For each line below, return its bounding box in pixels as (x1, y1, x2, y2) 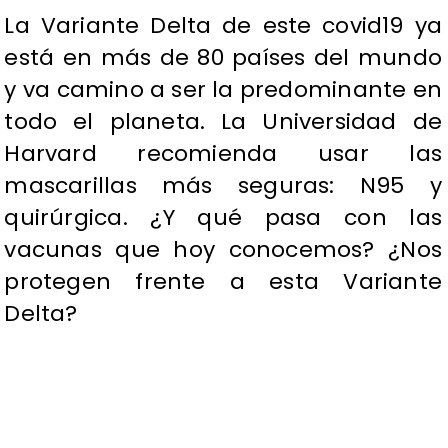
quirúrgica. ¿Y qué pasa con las (4, 202, 442, 234)
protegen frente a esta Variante (4, 266, 442, 298)
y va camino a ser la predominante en (4, 74, 442, 106)
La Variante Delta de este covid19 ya (4, 10, 442, 42)
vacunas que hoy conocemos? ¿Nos (4, 234, 442, 266)
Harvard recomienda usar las (4, 138, 442, 170)
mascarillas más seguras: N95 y (4, 170, 442, 202)
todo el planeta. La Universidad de (4, 106, 442, 138)
